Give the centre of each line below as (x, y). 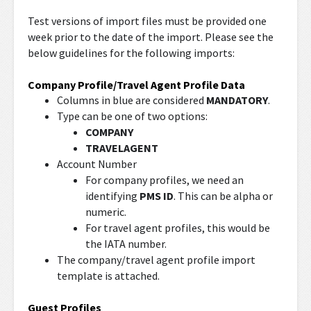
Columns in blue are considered (131, 100)
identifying (113, 196)
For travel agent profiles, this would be (178, 228)
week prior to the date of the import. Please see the (151, 37)
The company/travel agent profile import (156, 260)
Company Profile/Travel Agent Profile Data (136, 85)
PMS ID (157, 196)
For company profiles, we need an (165, 180)
